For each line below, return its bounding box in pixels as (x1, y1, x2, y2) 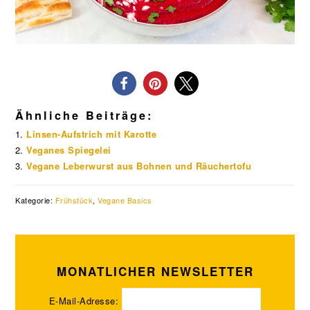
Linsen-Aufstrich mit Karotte (26, 127, 157, 141)
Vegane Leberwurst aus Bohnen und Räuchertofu (26, 159, 252, 173)
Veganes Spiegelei (26, 143, 111, 157)
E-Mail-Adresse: (48, 294, 122, 308)
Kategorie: (15, 194, 55, 206)
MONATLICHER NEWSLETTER (56, 263, 254, 280)
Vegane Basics (98, 194, 152, 206)
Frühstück (55, 194, 93, 206)
